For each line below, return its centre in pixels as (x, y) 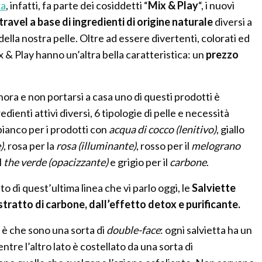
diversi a (233, 21)
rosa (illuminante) (96, 145)
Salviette (214, 187)
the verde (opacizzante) (56, 162)
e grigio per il (139, 162)
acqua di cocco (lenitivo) (163, 129)
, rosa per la (30, 145)
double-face (134, 230)
